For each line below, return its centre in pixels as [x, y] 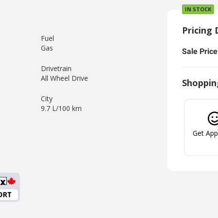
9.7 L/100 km [61, 108]
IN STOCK [198, 9]
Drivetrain [56, 68]
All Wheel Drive [64, 78]
